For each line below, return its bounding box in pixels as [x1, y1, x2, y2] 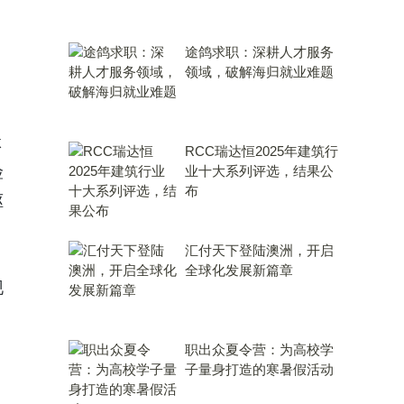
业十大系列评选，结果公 [185, 163, 334, 179]
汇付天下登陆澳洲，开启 [185, 243, 334, 258]
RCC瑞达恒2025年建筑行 [185, 143, 338, 159]
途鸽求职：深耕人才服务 [185, 44, 334, 60]
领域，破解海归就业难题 [185, 64, 334, 79]
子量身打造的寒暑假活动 [185, 362, 334, 377]
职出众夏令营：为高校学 [185, 342, 334, 357]
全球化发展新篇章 [185, 262, 293, 278]
